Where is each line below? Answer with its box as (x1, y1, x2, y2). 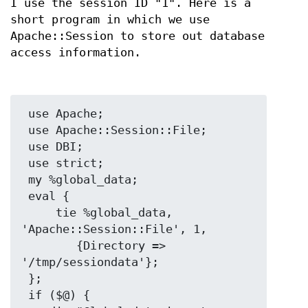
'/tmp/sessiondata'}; (21, 255, 159, 269)
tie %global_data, (21, 206, 56, 219)
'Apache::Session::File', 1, (21, 222, 207, 236)
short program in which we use (10, 13, 210, 27)
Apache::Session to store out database (10, 30, 265, 43)
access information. (10, 46, 141, 60)
